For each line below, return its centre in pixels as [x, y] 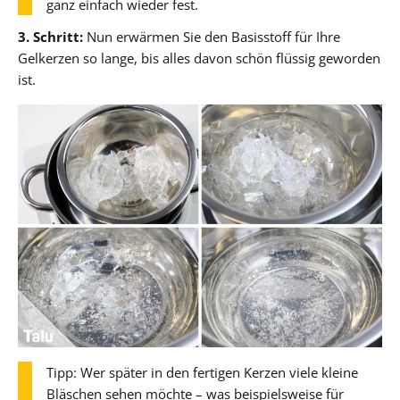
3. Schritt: [50, 36]
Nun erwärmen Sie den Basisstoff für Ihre [212, 36]
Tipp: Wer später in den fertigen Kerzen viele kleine [202, 372]
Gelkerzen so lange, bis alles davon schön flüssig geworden [199, 58]
